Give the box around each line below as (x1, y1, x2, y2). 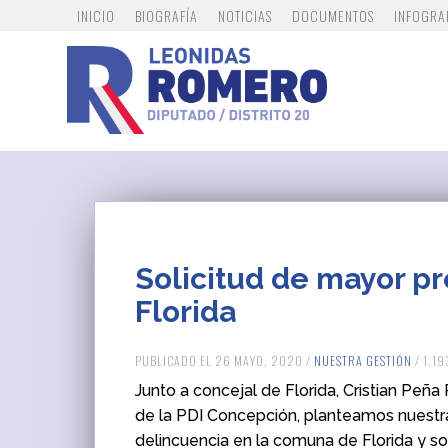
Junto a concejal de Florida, (135, 381, 344, 400)
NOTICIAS (218, 5, 273, 26)
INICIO (77, 5, 116, 26)
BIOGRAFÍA (135, 5, 199, 26)
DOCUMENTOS (292, 5, 375, 26)
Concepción (207, 406, 298, 425)
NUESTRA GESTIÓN (314, 352, 413, 369)
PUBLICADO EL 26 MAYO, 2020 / (135, 352, 315, 369)
